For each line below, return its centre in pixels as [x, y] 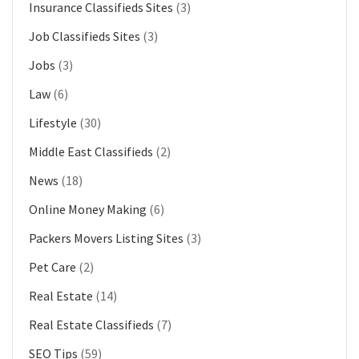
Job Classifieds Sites [85, 36]
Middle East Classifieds [91, 152]
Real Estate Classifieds [91, 325]
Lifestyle [53, 123]
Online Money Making [88, 210]
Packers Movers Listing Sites [106, 238]
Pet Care [52, 267]
